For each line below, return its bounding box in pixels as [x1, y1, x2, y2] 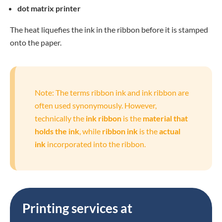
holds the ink [35, 126, 79, 136]
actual [159, 126, 180, 136]
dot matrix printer [17, 3, 81, 13]
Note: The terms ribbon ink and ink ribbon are [35, 88, 189, 97]
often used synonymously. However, [35, 101, 157, 110]
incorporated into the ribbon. [46, 139, 146, 149]
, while [79, 126, 101, 136]
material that [143, 113, 188, 123]
